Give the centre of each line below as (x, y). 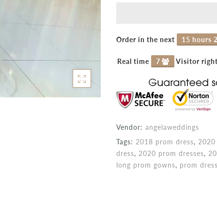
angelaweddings (172, 127)
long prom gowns (146, 165)
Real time (134, 61)
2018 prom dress (165, 141)
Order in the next (147, 39)
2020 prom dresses (171, 153)
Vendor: (131, 127)
